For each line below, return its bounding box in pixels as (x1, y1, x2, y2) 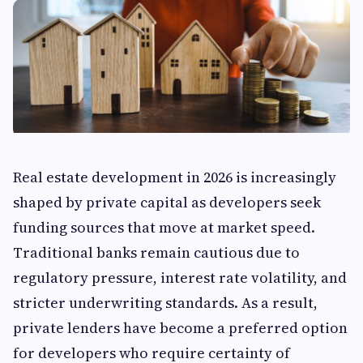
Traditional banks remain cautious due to (13, 242, 300, 263)
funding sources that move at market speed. (13, 217, 315, 238)
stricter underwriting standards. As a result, (13, 293, 318, 314)
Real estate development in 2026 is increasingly (13, 167, 336, 188)
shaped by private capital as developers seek (13, 192, 321, 213)
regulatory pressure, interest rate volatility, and (13, 267, 347, 288)
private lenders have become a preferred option (13, 318, 348, 339)
